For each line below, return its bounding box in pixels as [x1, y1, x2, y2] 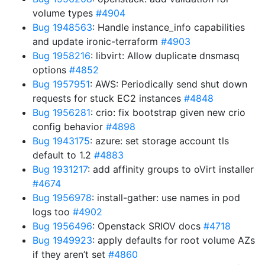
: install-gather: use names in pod [92, 192, 240, 203]
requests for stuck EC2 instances [33, 92, 184, 104]
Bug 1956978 [33, 192, 92, 203]
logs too [33, 206, 73, 218]
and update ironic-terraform [33, 35, 161, 47]
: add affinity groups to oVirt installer [88, 163, 254, 175]
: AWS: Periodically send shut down [90, 78, 247, 90]
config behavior [33, 121, 106, 132]
